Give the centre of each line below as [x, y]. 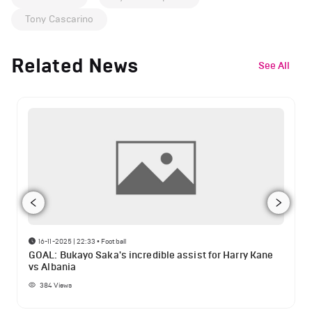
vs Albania [52, 267]
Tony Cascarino [60, 19]
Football [114, 242]
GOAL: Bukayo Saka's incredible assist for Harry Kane [151, 256]
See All [274, 65]
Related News [75, 66]
